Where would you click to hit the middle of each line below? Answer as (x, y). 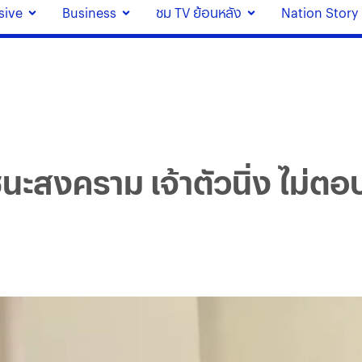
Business (89, 13)
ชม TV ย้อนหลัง (198, 13)
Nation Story (319, 13)
